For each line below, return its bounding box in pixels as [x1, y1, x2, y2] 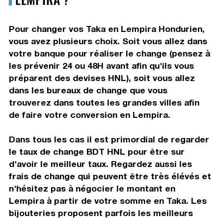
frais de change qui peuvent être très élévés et [8, 170, 211, 181]
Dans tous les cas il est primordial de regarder [8, 134, 209, 144]
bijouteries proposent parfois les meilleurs [8, 207, 193, 218]
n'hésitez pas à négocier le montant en [8, 183, 175, 193]
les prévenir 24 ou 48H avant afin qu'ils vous [8, 60, 194, 71]
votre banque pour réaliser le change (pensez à [8, 48, 210, 58]
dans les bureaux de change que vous [8, 84, 167, 95]
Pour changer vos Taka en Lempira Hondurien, [8, 23, 205, 34]
